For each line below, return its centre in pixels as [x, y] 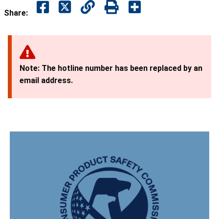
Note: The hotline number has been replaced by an [111, 68]
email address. [46, 80]
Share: [16, 13]
